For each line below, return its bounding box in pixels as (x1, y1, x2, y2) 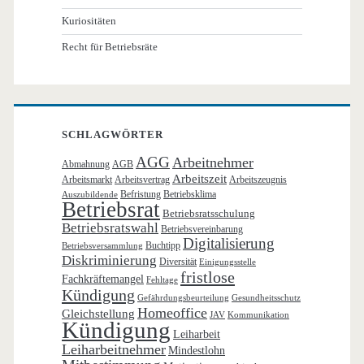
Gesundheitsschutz (232, 293, 301, 303)
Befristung (120, 188, 162, 201)
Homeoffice (137, 305, 208, 322)
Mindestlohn (168, 344, 226, 357)
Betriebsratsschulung (162, 207, 256, 220)
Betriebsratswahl (62, 220, 159, 236)
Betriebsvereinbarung (161, 223, 244, 236)
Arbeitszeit (172, 172, 227, 186)
